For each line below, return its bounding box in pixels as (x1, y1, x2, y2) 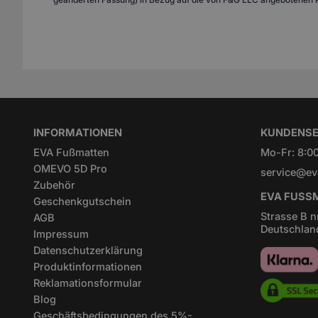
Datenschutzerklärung (33, 244, 143, 257)
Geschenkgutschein (33, 195, 131, 208)
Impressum (33, 228, 89, 241)
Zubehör (33, 179, 75, 192)
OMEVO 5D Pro (33, 163, 107, 175)
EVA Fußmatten (33, 146, 109, 159)
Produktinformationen (33, 261, 142, 273)
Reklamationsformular (33, 277, 142, 290)
